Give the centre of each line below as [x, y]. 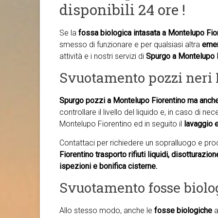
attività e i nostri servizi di [103, 56]
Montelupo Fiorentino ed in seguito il [122, 124]
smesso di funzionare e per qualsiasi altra [131, 45]
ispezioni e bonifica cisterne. [108, 166]
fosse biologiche [183, 210]
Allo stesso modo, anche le [107, 210]
